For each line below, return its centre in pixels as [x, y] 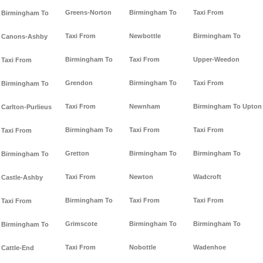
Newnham [145, 107]
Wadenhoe [210, 247]
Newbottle [145, 36]
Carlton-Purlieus [26, 107]
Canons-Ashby [24, 37]
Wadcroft [207, 177]
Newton [141, 177]
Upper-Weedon [216, 60]
